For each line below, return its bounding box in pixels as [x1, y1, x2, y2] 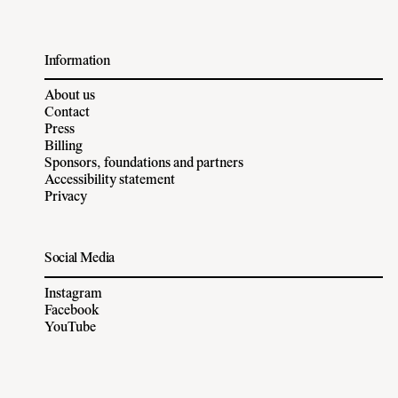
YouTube [44, 321, 96, 336]
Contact [44, 106, 90, 121]
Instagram [44, 287, 102, 302]
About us [44, 89, 95, 104]
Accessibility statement [44, 173, 175, 188]
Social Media [44, 251, 115, 267]
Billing [44, 139, 83, 155]
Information [44, 53, 110, 68]
